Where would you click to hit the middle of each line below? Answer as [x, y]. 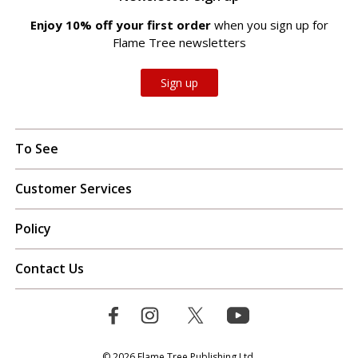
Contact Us [49, 268]
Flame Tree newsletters [179, 42]
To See [36, 148]
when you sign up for [271, 24]
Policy [33, 228]
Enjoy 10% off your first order [122, 24]
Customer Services [73, 188]
